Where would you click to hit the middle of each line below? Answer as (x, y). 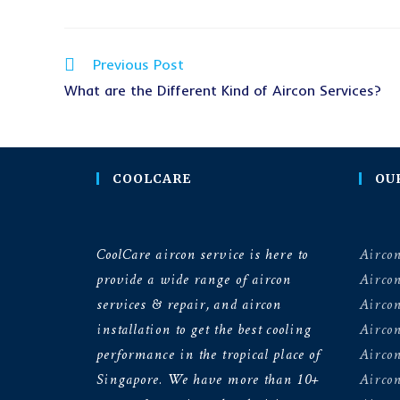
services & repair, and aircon (189, 304)
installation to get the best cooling (204, 329)
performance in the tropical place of (208, 354)
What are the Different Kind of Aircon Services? (223, 90)
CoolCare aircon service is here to (202, 254)
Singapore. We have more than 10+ (208, 379)
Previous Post (138, 64)
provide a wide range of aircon (194, 279)
